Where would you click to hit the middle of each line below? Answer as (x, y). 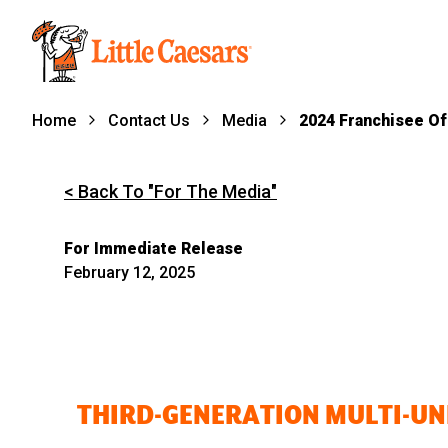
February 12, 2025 (129, 273)
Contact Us (149, 121)
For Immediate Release (153, 249)
